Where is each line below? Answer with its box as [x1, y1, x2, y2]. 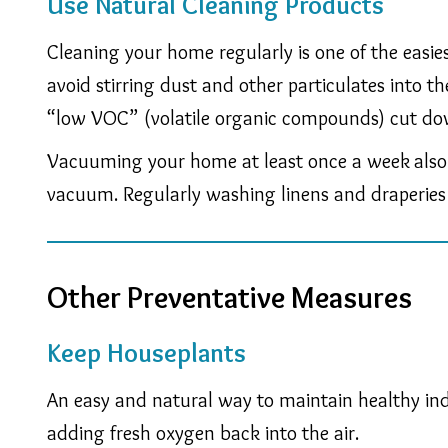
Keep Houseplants [47, 336, 246, 369]
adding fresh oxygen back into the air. [47, 420, 364, 445]
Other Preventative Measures [47, 278, 412, 316]
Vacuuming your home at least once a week [47, 148, 410, 173]
